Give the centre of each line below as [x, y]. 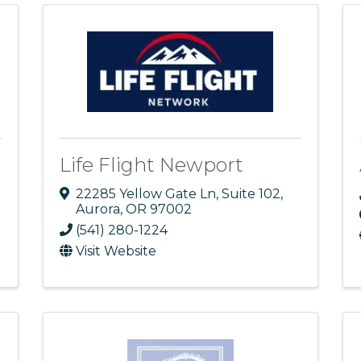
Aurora [98, 209]
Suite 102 [251, 193]
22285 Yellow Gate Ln [145, 193]
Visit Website [116, 251]
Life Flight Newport [151, 164]
